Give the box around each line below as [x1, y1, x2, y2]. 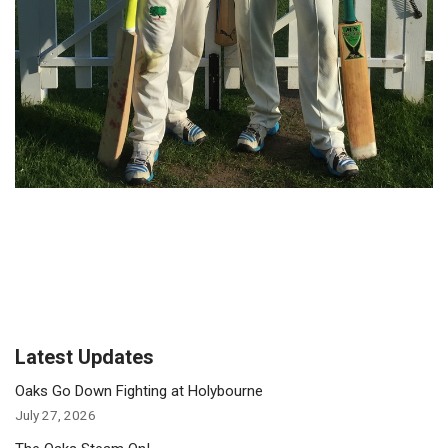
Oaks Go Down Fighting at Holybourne [15, 381, 263, 400]
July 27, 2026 [15, 406, 96, 423]
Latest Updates [15, 344, 154, 369]
